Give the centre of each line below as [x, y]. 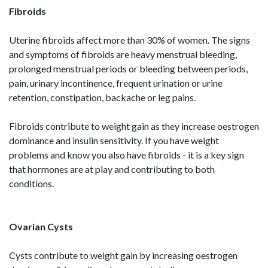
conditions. [31, 183]
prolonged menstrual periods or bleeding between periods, [128, 68]
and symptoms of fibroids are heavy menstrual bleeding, [123, 54]
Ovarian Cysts [41, 226]
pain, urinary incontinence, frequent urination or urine [116, 83]
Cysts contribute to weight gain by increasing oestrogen [123, 255]
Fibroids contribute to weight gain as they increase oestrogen [134, 126]
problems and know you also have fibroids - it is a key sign [127, 155]
